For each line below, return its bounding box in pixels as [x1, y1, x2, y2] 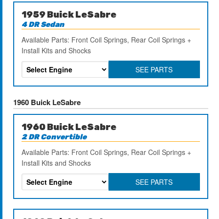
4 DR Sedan [22, 20, 65, 29]
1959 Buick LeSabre [22, 9, 117, 20]
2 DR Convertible [22, 132, 87, 141]
